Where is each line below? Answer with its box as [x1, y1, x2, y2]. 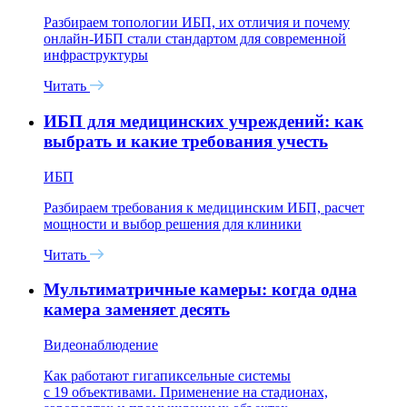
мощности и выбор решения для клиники [44, 215, 302, 232]
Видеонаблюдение [44, 336, 158, 352]
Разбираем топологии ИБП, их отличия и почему [44, 15, 350, 31]
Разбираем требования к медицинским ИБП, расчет [44, 199, 364, 215]
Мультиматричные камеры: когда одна [44, 280, 357, 300]
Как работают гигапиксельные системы [44, 367, 291, 383]
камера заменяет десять [44, 300, 230, 320]
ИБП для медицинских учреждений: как [44, 111, 363, 131]
